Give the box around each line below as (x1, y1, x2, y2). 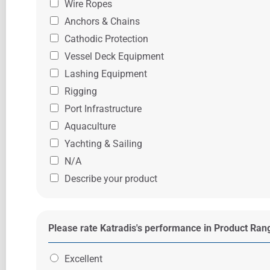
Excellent (64, 253, 102, 265)
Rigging (64, 86, 97, 97)
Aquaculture (64, 121, 116, 132)
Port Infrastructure (64, 103, 142, 115)
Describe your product (64, 173, 157, 184)
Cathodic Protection (64, 33, 148, 45)
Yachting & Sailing (64, 138, 142, 149)
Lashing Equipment (64, 68, 147, 80)
